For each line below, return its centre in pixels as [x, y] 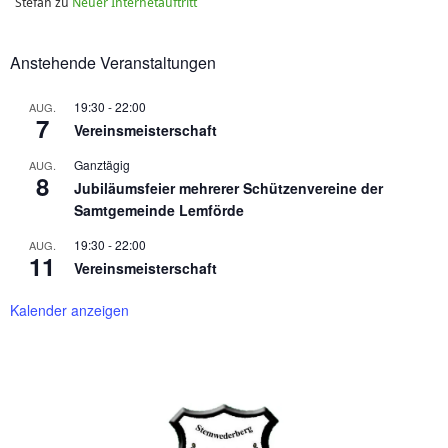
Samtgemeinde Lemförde [159, 209]
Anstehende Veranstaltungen [113, 62]
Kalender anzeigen [69, 309]
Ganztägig [102, 164]
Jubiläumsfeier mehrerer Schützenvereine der [228, 187]
